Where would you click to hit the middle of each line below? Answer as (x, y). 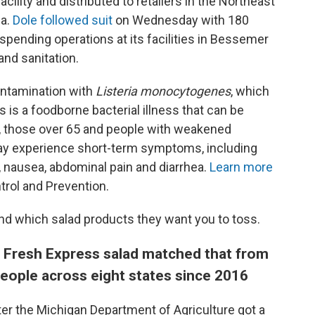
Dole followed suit (63, 20)
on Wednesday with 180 (181, 20)
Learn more (241, 167)
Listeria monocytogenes (163, 91)
